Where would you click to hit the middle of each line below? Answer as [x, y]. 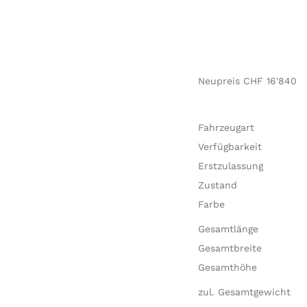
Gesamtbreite [230, 248]
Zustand [217, 185]
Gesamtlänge [228, 229]
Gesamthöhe [227, 267]
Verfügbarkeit [230, 147]
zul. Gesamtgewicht [244, 292]
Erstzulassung [230, 166]
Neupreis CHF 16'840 [247, 81]
